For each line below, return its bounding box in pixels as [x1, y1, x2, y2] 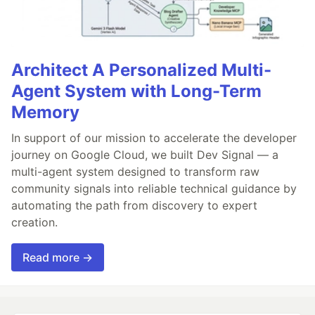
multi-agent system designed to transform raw [11, 165, 259, 179]
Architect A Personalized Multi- [11, 60, 271, 81]
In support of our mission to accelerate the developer [11, 131, 297, 146]
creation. [11, 215, 58, 230]
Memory [11, 102, 79, 123]
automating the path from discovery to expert [11, 198, 257, 213]
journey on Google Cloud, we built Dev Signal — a [11, 148, 278, 162]
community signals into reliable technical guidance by [11, 181, 297, 196]
